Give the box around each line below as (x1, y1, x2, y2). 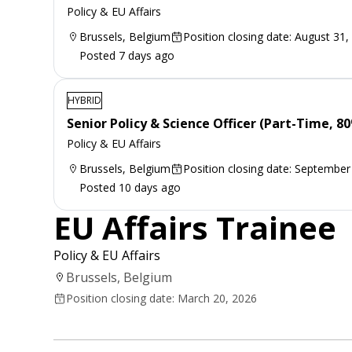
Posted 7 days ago (79, 47, 174, 63)
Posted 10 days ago (79, 179, 181, 195)
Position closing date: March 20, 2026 (66, 290, 257, 306)
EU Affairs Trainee (53, 205, 336, 249)
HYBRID (68, 93, 101, 107)
